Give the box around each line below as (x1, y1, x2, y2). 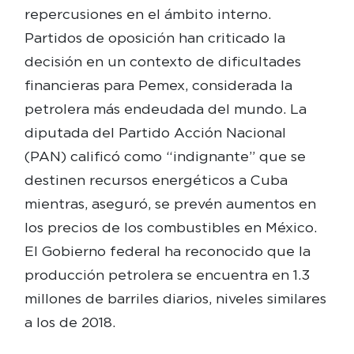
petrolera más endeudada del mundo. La (24, 100, 307, 117)
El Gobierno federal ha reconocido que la (24, 242, 311, 259)
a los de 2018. (24, 313, 115, 330)
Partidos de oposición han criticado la (24, 28, 285, 46)
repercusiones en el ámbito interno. (24, 5, 271, 22)
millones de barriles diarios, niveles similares (24, 289, 326, 307)
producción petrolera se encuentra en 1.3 (24, 265, 310, 283)
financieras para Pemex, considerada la (24, 76, 292, 93)
